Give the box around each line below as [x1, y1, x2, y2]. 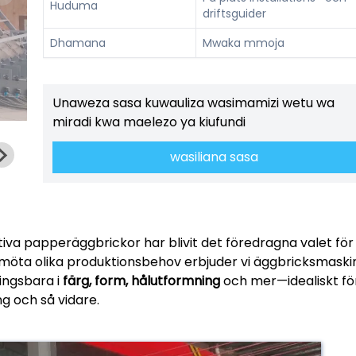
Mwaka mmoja [203, 34, 284, 51]
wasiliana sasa [169, 148, 258, 167]
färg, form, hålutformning [63, 272, 220, 291]
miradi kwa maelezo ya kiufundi [52, 113, 246, 132]
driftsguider [203, 5, 266, 21]
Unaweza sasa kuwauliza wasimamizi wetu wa [52, 94, 335, 113]
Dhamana [50, 34, 106, 51]
